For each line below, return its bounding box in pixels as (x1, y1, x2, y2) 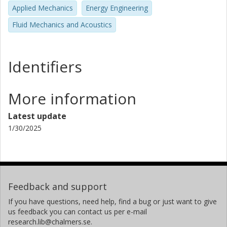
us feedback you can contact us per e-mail (8, 206, 147, 216)
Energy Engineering (86, 3, 148, 13)
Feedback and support (8, 180, 107, 193)
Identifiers (8, 56, 82, 77)
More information (8, 88, 136, 109)
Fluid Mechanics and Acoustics (12, 19, 112, 29)
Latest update (8, 110, 66, 122)
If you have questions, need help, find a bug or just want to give (8, 196, 217, 206)
